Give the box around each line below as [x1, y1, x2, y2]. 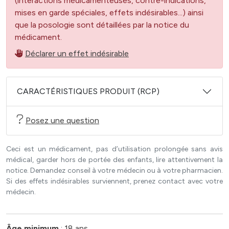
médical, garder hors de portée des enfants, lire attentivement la [6, 155, 223, 164]
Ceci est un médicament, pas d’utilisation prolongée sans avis [6, 145, 223, 153]
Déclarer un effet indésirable [25, 49, 129, 58]
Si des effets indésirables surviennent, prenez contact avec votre [6, 177, 223, 186]
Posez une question [26, 116, 99, 125]
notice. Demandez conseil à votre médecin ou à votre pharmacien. [6, 166, 223, 175]
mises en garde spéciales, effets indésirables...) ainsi [15, 8, 203, 17]
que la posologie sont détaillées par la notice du [15, 20, 189, 30]
